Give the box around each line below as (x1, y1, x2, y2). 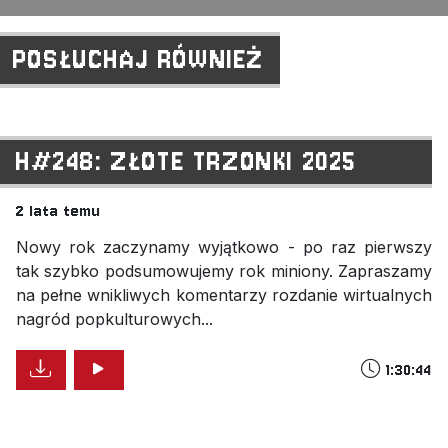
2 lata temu (16, 201, 101, 222)
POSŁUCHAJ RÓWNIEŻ (12, 42, 265, 78)
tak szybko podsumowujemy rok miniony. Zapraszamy (16, 261, 432, 282)
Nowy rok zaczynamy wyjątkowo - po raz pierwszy (16, 237, 432, 258)
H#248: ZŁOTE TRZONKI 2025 (16, 143, 357, 179)
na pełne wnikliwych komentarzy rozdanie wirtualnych (16, 285, 432, 306)
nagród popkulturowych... (16, 309, 213, 330)
